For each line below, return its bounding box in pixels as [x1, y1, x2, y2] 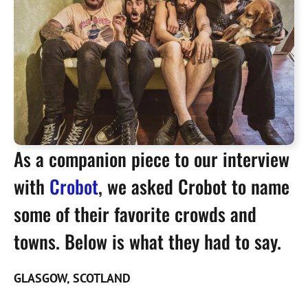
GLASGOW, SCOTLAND [14, 269, 137, 286]
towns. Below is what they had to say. [14, 227, 286, 255]
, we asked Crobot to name [98, 172, 289, 200]
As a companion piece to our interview [14, 144, 289, 173]
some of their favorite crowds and [14, 199, 256, 228]
